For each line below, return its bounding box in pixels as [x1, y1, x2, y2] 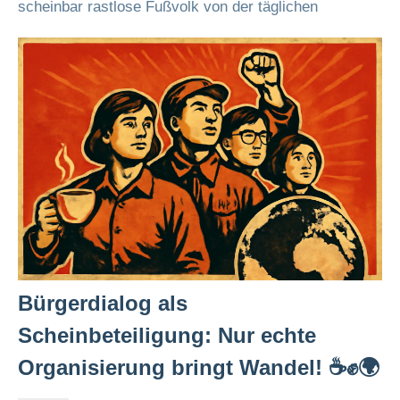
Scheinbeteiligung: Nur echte [18, 323, 316, 347]
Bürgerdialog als [18, 291, 187, 315]
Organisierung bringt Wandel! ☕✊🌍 [18, 355, 379, 379]
